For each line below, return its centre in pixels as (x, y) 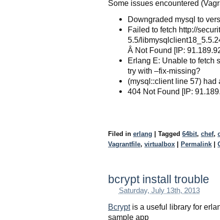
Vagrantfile (124, 144)
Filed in (121, 134)
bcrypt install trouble (159, 179)
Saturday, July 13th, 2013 (159, 191)
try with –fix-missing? (164, 71)
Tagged (170, 134)
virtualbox (160, 144)
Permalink (196, 144)
